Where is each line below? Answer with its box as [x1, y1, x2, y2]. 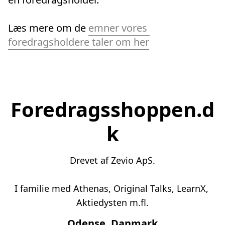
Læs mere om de [8, 21, 88, 35]
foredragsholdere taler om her [8, 35, 149, 49]
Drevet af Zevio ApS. [70, 154, 155, 166]
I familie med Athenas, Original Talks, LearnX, [14, 182, 208, 194]
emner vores [88, 21, 147, 35]
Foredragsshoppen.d [11, 95, 214, 124]
